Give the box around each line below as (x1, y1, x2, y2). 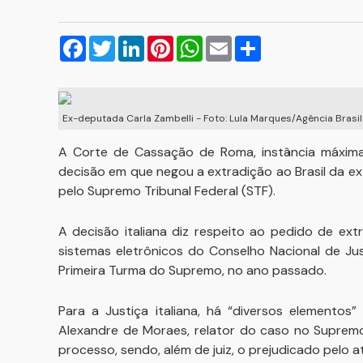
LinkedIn (144, 33, 191, 50)
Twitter (115, 33, 158, 50)
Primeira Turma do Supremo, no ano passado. (58, 262, 330, 279)
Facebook (86, 33, 144, 50)
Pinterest (173, 33, 228, 50)
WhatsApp (203, 33, 267, 50)
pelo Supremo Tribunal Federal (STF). (58, 182, 279, 199)
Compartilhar (261, 33, 339, 50)
